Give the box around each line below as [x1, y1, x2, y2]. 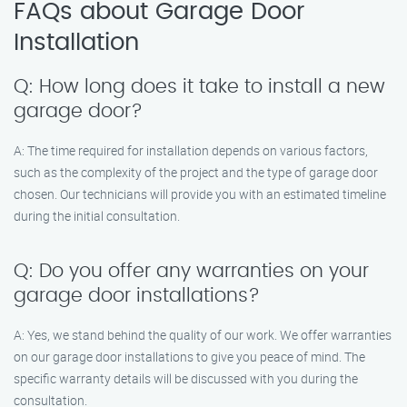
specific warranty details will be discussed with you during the [14, 370, 358, 387]
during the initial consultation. [14, 207, 180, 224]
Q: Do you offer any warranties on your [14, 262, 369, 281]
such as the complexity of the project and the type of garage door [14, 164, 378, 181]
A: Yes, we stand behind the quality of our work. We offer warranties [14, 326, 392, 343]
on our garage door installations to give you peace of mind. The [14, 348, 365, 365]
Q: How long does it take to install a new [14, 77, 385, 96]
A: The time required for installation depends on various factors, [14, 142, 368, 159]
